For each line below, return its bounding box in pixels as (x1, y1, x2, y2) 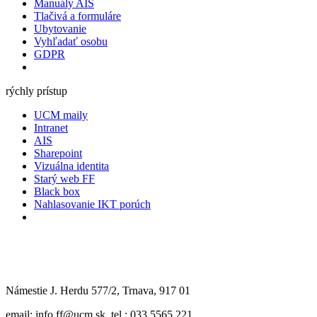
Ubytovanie (34, 22, 86, 35)
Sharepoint (34, 146, 82, 159)
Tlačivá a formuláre (34, 9, 121, 22)
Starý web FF (34, 172, 95, 185)
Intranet (34, 121, 68, 134)
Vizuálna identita (34, 159, 109, 172)
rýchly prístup (6, 84, 67, 97)
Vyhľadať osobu (34, 35, 108, 47)
